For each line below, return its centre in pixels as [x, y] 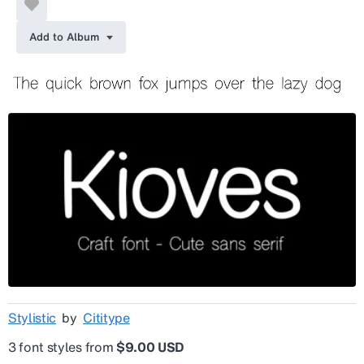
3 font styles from [62, 347]
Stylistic [32, 318]
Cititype [106, 318]
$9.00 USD [150, 347]
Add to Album [64, 37]
